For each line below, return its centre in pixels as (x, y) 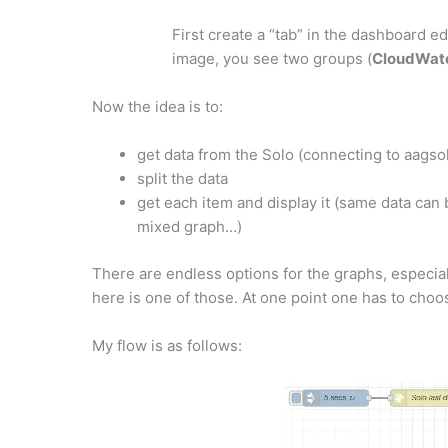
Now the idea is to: (157, 107)
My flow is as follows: (167, 345)
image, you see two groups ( (272, 59)
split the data (182, 179)
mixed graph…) (189, 227)
